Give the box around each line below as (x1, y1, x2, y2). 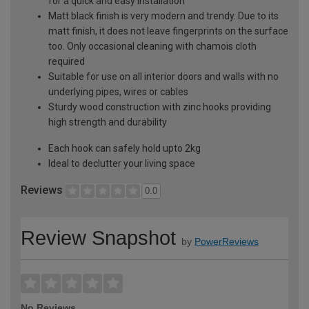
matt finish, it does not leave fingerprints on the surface (48, 26, 288, 37)
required (48, 56, 85, 68)
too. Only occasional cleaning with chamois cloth (48, 41, 257, 52)
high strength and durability (48, 117, 167, 128)
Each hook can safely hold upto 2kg (48, 143, 201, 154)
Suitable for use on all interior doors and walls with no (48, 71, 279, 83)
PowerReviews (195, 236, 259, 248)
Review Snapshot (21, 227, 176, 250)
